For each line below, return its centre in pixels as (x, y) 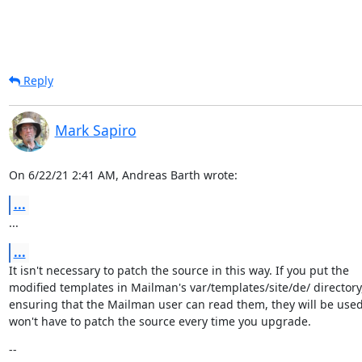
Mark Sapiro (95, 130)
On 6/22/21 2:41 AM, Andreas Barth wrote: (123, 175)
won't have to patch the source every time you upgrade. (160, 321)
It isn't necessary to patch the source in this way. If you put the (179, 270)
